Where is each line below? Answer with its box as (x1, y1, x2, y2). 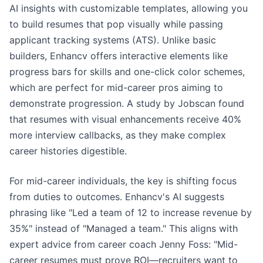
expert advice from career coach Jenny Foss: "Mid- (9, 238, 238, 250)
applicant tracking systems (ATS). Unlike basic (9, 34, 216, 46)
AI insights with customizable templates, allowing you (9, 2, 248, 14)
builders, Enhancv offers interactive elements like (9, 50, 228, 62)
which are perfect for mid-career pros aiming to (9, 82, 223, 93)
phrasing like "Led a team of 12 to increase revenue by (9, 207, 252, 218)
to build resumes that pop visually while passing (9, 18, 223, 30)
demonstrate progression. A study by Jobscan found (9, 97, 244, 109)
